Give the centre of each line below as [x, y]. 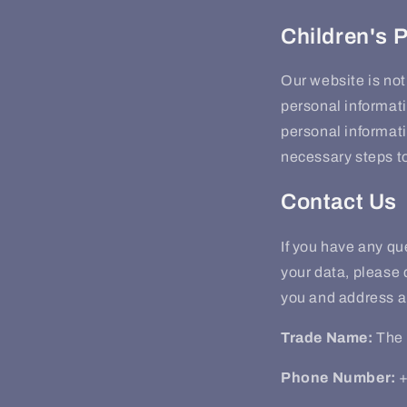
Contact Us [339, 202]
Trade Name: [327, 338]
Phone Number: [338, 378]
